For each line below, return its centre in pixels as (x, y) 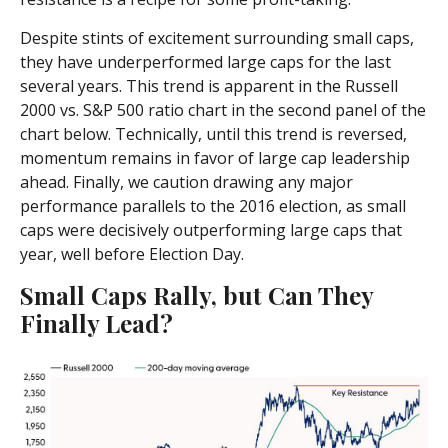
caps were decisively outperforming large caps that (211, 230)
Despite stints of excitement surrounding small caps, (217, 38)
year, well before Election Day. (132, 254)
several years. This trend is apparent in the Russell (209, 86)
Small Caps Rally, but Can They (196, 295)
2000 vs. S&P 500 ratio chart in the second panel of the (223, 110)
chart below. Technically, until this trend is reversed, (213, 134)
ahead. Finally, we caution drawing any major (186, 182)
